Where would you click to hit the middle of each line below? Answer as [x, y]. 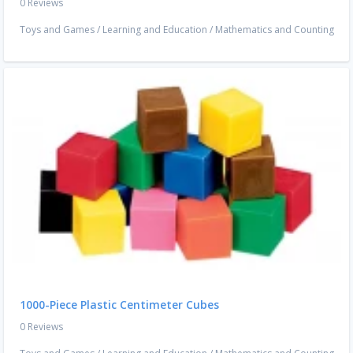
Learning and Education [155, 30]
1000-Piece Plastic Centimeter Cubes [119, 305]
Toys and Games [57, 30]
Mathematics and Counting [275, 30]
